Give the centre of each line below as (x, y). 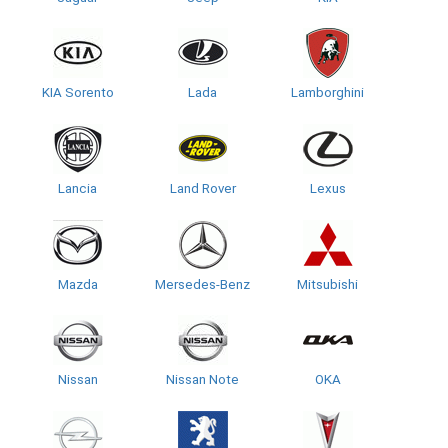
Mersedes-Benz (202, 284)
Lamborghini (327, 93)
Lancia (77, 188)
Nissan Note (202, 380)
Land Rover (202, 188)
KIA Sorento (77, 93)
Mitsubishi (327, 284)
